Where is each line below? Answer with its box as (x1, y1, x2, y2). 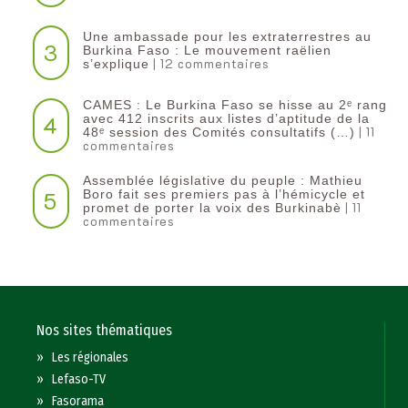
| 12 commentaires (148, 56, 270, 72)
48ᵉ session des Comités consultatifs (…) (82, 125, 355, 140)
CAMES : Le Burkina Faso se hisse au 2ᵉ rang (82, 97, 387, 113)
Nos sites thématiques (36, 321, 173, 340)
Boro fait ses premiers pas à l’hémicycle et (82, 187, 365, 202)
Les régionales (52, 350, 129, 366)
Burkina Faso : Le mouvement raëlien (82, 43, 331, 58)
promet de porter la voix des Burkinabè (82, 200, 342, 216)
